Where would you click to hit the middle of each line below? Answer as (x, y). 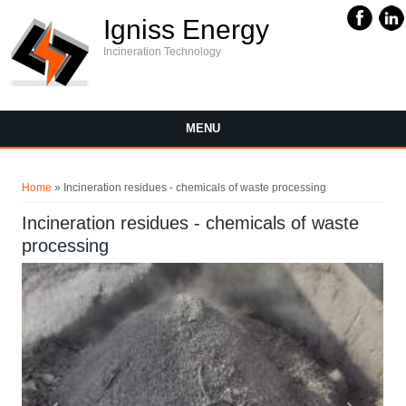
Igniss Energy (186, 29)
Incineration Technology (162, 52)
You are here (65, 175)
